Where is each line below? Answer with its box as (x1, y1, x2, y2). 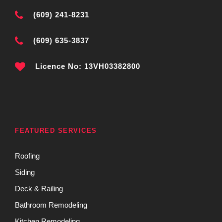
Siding (15, 167, 35, 176)
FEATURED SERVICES (15, 126, 97, 134)
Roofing (15, 151, 40, 160)
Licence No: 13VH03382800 (35, 61, 140, 70)
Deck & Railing (15, 184, 63, 193)
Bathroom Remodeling (15, 200, 87, 209)
